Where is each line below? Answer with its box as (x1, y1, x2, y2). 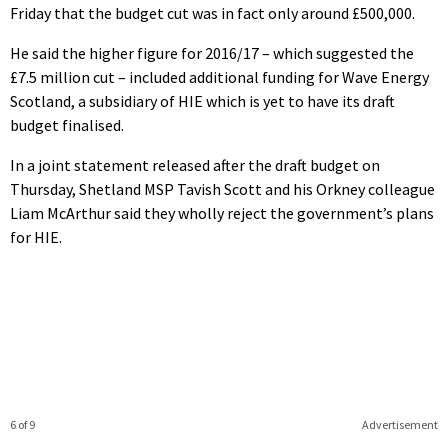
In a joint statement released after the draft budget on (10, 154, 380, 175)
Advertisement (361, 416, 438, 432)
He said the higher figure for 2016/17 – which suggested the (10, 42, 414, 63)
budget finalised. (10, 114, 124, 135)
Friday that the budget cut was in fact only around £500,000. (10, 2, 415, 23)
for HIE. (10, 226, 62, 247)
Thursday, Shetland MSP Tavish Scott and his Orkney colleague (10, 178, 435, 199)
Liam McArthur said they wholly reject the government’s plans (10, 202, 434, 223)
